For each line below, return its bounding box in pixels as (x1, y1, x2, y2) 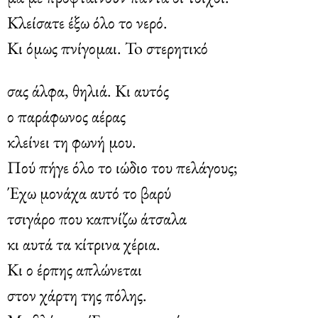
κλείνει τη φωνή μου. (7, 130, 136, 153)
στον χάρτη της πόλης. (7, 283, 147, 306)
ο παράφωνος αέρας (7, 104, 126, 127)
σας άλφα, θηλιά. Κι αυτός (7, 79, 169, 102)
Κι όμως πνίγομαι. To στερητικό (7, 36, 208, 59)
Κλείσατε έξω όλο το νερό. (7, 11, 168, 33)
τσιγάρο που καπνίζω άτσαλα (7, 207, 187, 229)
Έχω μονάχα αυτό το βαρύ (7, 181, 171, 204)
